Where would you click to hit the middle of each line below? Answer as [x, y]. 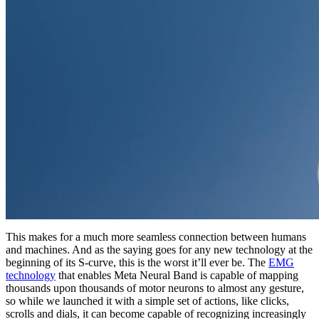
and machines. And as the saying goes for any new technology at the [159, 250]
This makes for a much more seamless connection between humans [156, 237]
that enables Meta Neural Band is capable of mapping [177, 276]
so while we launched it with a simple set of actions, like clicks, [147, 301]
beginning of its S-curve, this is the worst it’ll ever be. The [137, 263]
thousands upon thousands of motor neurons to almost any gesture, [155, 288]
